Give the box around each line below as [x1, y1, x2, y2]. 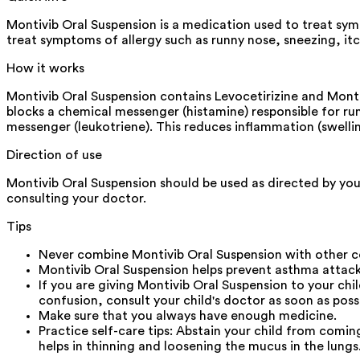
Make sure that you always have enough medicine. [39, 309, 337, 322]
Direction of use [6, 148, 102, 162]
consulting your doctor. [6, 191, 146, 205]
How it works [6, 61, 84, 75]
